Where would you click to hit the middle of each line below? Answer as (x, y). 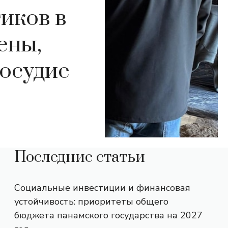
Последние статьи (80, 157)
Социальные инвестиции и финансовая (102, 188)
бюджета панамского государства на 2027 (108, 215)
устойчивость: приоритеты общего (91, 202)
